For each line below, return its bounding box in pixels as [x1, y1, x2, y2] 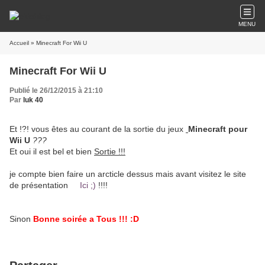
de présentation [9, 180, 80, 190]
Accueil [9, 40, 29, 46]
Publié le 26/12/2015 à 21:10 [9, 86, 103, 95]
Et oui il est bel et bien [9, 147, 94, 156]
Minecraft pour [188, 124, 247, 134]
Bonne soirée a [33, 214, 96, 224]
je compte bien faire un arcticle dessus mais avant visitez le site [9, 169, 246, 179]
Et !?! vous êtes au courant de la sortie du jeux [9, 124, 186, 134]
